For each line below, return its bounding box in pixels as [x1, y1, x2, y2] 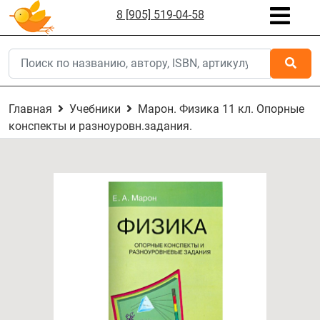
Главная [9, 102, 52, 116]
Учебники [69, 102, 121, 116]
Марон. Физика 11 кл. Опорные [138, 102, 304, 116]
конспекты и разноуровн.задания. [9, 119, 192, 133]
